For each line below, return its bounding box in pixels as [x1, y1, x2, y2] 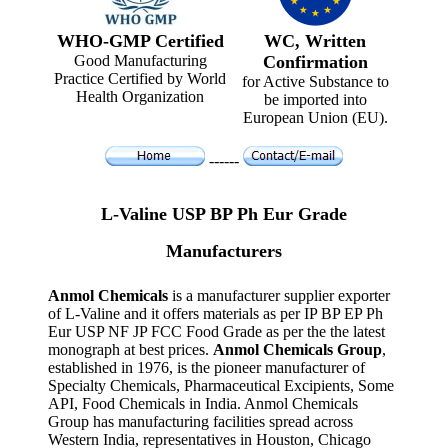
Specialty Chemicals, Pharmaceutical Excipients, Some [48, 376, 394, 394]
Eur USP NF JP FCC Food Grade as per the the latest [48, 322, 385, 340]
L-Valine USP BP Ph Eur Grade [101, 204, 347, 225]
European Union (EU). [242, 109, 388, 126]
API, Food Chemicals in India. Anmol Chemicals [48, 394, 358, 412]
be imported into [263, 91, 367, 108]
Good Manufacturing [73, 52, 207, 69]
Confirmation [262, 52, 368, 72]
